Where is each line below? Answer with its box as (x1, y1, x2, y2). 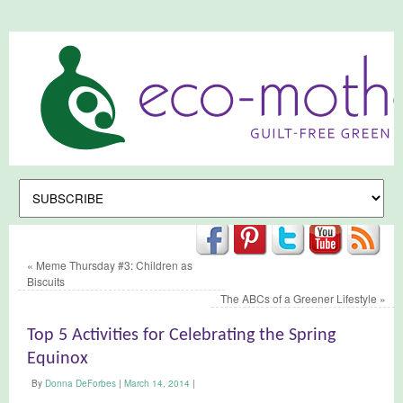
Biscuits (27, 273, 65, 289)
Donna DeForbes (45, 377, 116, 390)
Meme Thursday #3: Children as (33, 257, 193, 273)
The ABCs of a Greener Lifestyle (220, 291, 381, 306)
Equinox (27, 350, 88, 368)
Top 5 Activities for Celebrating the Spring (27, 327, 336, 345)
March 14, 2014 (124, 377, 190, 390)
